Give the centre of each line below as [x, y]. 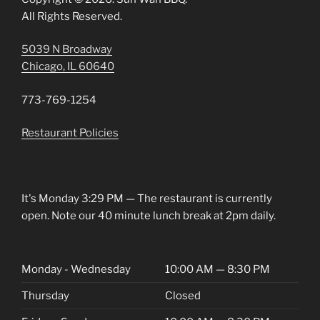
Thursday [45, 295]
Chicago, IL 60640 [68, 67]
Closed [183, 295]
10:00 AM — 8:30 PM [217, 269]
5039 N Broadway [67, 50]
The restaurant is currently [205, 198]
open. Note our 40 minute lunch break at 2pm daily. [149, 215]
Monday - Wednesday [76, 269]
